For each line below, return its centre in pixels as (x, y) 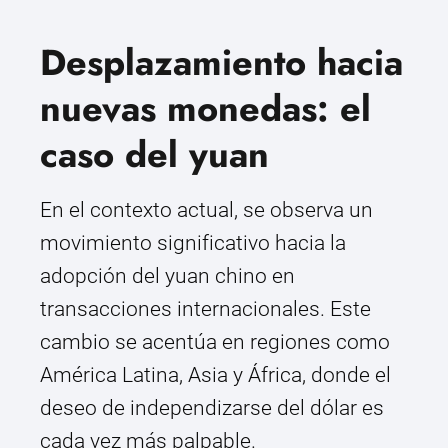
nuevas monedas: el (205, 109)
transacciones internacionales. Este (205, 309)
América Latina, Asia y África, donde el (215, 375)
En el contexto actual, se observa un (206, 210)
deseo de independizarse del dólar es (212, 408)
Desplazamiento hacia (221, 63)
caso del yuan (154, 155)
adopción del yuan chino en (167, 276)
